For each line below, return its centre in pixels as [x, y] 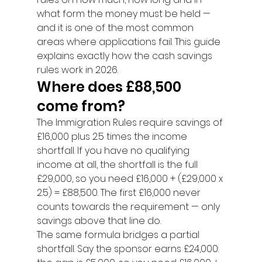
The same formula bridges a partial [119, 235]
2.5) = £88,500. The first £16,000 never [120, 193]
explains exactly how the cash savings [125, 56]
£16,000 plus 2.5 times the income [113, 137]
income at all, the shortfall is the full [118, 165]
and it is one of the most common [116, 28]
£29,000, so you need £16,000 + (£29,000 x [131, 179]
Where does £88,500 [110, 87]
